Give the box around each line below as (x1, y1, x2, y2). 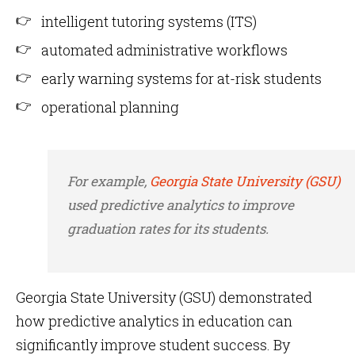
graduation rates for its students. (67, 219, 269, 238)
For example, (67, 172, 150, 190)
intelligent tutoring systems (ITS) (41, 12, 257, 31)
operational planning (41, 97, 179, 116)
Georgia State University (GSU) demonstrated (16, 288, 312, 307)
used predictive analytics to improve (67, 196, 294, 214)
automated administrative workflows (41, 40, 288, 59)
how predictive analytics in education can (16, 311, 292, 330)
